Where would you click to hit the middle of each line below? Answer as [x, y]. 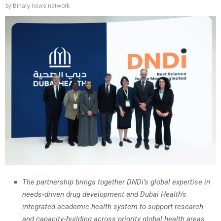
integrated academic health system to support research [113, 207]
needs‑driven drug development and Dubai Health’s [104, 195]
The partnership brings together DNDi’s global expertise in [116, 182]
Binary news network [41, 6]
